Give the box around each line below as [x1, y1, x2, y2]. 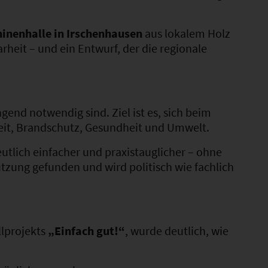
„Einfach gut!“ [48, 223, 125, 238]
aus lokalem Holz [142, 25, 230, 41]
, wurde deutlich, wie [125, 223, 229, 238]
